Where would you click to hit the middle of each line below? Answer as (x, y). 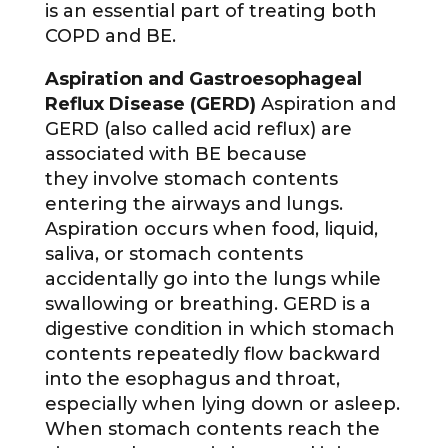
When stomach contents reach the (212, 429)
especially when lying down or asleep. (222, 404)
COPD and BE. (110, 36)
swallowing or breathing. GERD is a (207, 304)
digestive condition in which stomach (219, 329)
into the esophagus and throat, (192, 379)
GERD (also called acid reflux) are (198, 129)
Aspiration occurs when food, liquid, (211, 229)
